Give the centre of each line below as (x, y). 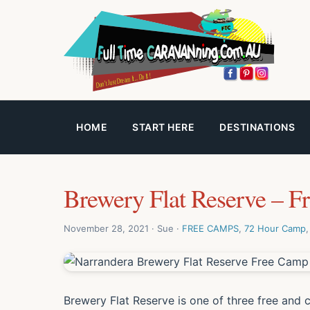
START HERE (163, 127)
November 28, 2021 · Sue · (123, 228)
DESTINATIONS (257, 127)
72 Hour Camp (275, 228)
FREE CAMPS (210, 228)
